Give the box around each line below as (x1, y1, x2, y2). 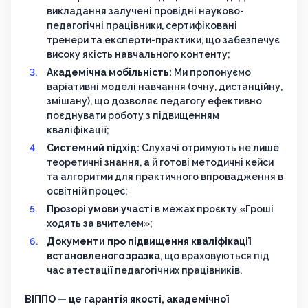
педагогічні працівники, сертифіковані (47, 20, 237, 32)
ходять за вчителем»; (47, 218, 153, 230)
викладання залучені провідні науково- (47, 5, 244, 17)
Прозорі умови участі (47, 203, 153, 215)
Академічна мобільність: (47, 67, 172, 78)
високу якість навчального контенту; (47, 49, 230, 60)
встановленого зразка (47, 250, 160, 262)
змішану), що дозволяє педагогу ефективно (47, 96, 262, 107)
